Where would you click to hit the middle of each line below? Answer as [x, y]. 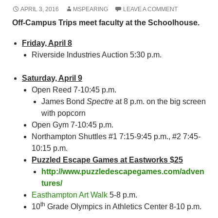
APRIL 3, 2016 [40, 9]
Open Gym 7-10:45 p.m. [73, 125]
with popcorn [64, 113]
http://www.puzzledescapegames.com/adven [123, 172]
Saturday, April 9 [52, 78]
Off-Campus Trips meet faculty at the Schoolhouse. [106, 23]
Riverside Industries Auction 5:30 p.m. [97, 55]
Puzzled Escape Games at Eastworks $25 [107, 160]
